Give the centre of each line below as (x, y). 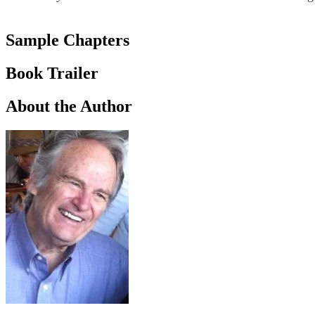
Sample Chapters (67, 40)
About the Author (69, 106)
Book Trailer (52, 73)
